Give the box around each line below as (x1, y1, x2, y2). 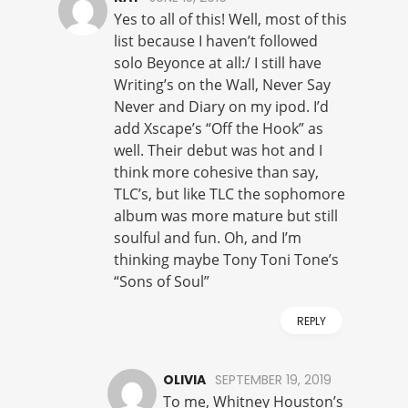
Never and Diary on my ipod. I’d (114, 97, 329, 117)
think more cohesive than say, (114, 162, 319, 183)
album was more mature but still (114, 206, 338, 227)
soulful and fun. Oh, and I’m (114, 228, 301, 249)
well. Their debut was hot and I (114, 140, 322, 161)
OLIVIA (163, 371, 206, 390)
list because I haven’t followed (114, 31, 318, 52)
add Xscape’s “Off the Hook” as (114, 118, 323, 139)
